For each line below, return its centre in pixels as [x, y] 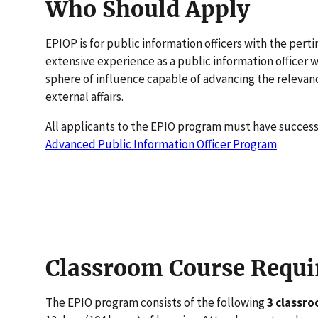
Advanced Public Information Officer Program [161, 144]
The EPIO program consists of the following [156, 302]
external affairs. [84, 96]
